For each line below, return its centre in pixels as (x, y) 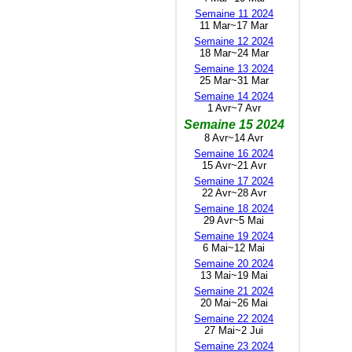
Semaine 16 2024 (234, 153)
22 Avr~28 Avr (234, 192)
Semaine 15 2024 (234, 124)
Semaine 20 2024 (234, 263)
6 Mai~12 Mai (234, 247)
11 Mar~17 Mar (234, 25)
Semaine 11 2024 (234, 13)
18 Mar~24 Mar (234, 53)
